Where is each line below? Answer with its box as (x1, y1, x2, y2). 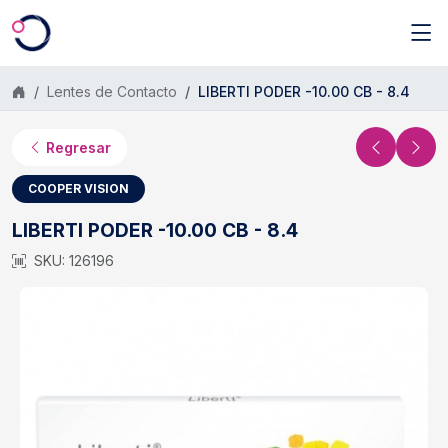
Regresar (46, 138, 111, 156)
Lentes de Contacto (47, 83, 177, 100)
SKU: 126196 (34, 252, 114, 269)
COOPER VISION (28, 181, 129, 196)
